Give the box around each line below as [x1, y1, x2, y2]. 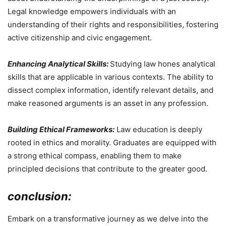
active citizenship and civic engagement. [8, 33, 152, 43]
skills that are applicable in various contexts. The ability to [8, 72, 213, 82]
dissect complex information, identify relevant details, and [8, 85, 213, 95]
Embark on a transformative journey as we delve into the [8, 214, 208, 224]
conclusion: [8, 190, 72, 203]
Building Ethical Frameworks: [8, 125, 115, 135]
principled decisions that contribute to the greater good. [8, 164, 207, 174]
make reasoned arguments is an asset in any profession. [8, 98, 208, 108]
